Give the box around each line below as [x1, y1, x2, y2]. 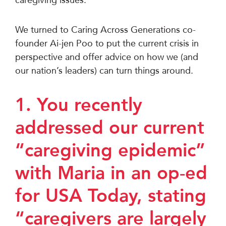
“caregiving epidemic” [15, 139, 205, 161]
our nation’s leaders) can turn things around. [15, 65, 193, 76]
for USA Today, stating [15, 185, 206, 207]
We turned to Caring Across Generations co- [15, 24, 196, 35]
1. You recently [15, 94, 142, 116]
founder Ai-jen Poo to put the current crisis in [15, 38, 199, 49]
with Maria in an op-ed [15, 162, 207, 184]
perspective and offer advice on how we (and [15, 51, 198, 63]
